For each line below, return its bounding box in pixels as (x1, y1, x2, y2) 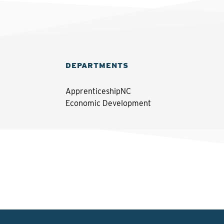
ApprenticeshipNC (65, 86, 131, 96)
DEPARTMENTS (65, 61, 129, 70)
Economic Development (65, 98, 151, 108)
